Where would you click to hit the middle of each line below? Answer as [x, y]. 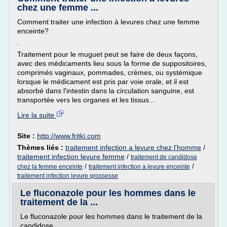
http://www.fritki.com [69, 136]
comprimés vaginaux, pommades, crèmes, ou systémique [110, 72]
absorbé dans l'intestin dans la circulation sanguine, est [106, 91]
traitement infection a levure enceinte [139, 167]
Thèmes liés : [41, 147]
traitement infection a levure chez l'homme [133, 147]
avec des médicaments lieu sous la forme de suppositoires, [112, 63]
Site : [27, 136]
